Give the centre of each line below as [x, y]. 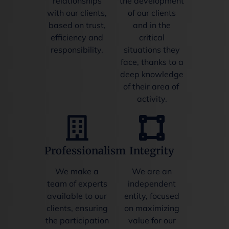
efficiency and [77, 38]
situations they [152, 50]
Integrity [152, 151]
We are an [152, 171]
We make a [77, 171]
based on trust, [77, 25]
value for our [152, 221]
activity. [152, 99]
